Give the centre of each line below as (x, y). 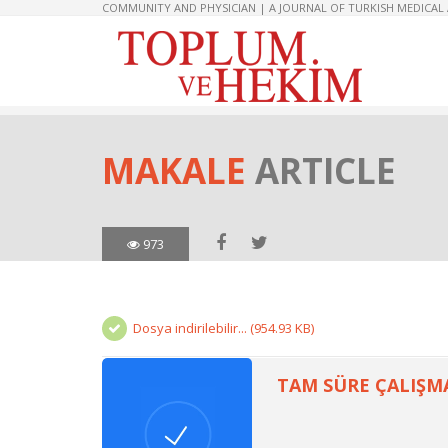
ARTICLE (325, 170)
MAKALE (178, 170)
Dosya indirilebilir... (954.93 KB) (223, 328)
